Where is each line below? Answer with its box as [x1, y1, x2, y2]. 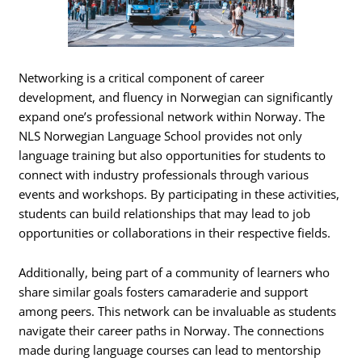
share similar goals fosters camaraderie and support [19, 284, 309, 301]
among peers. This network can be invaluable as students [19, 303, 337, 320]
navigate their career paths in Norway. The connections [19, 322, 325, 339]
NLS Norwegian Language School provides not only [19, 127, 303, 144]
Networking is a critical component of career [19, 69, 265, 86]
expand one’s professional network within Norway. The [19, 107, 326, 124]
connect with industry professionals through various [19, 166, 309, 183]
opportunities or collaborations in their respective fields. [19, 224, 331, 241]
